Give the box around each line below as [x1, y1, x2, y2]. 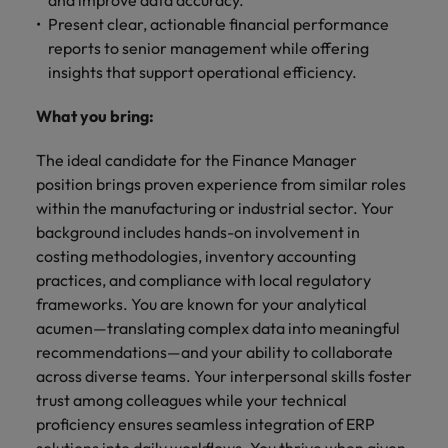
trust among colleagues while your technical [36, 390, 347, 410]
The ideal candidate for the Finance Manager [36, 150, 357, 170]
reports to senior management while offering [48, 38, 369, 58]
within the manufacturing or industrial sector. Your [36, 198, 394, 218]
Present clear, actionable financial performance [48, 14, 389, 34]
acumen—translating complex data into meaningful [36, 318, 400, 338]
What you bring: [36, 106, 154, 126]
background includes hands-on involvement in [36, 222, 360, 242]
